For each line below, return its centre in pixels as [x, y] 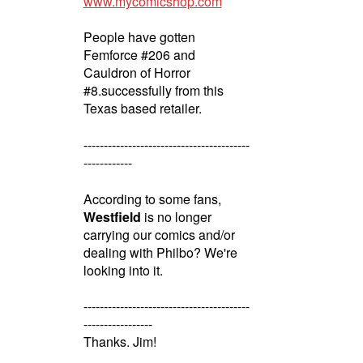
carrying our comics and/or [159, 234]
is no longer [176, 216]
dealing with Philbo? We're [160, 252]
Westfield [112, 216]
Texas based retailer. [142, 109]
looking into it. [123, 270]
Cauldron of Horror [137, 73]
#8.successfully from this [153, 91]
